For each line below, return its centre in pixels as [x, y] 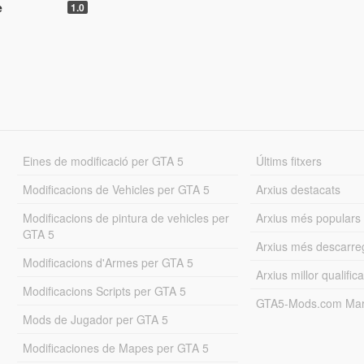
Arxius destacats [299, 189]
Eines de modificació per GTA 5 [103, 160]
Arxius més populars [309, 217]
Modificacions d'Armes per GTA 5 [108, 262]
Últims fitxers [289, 160]
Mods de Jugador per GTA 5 [95, 319]
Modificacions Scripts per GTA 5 [104, 290]
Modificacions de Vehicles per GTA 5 [116, 189]
